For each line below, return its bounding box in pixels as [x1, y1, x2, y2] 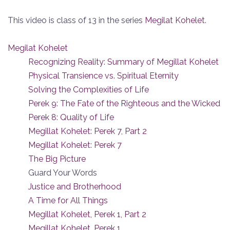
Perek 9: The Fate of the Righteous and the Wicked [28, 98, 220, 108]
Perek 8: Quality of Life [28, 112, 114, 122]
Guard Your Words [28, 167, 97, 178]
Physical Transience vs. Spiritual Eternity [28, 70, 179, 81]
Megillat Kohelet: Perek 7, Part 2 [28, 126, 147, 136]
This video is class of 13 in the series [8, 15, 145, 25]
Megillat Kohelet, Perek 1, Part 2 [28, 209, 146, 219]
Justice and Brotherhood [28, 181, 121, 191]
